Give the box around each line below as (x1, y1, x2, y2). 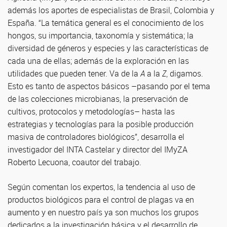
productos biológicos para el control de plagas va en (8, 194, 194, 205)
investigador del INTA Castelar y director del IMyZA (8, 144, 187, 155)
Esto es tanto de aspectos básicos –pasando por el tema (8, 81, 210, 92)
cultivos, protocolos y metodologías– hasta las (8, 106, 175, 117)
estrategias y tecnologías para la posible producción (8, 119, 194, 130)
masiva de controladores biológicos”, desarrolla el (8, 131, 184, 142)
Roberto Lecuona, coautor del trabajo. (8, 157, 141, 168)
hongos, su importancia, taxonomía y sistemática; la (8, 30, 194, 41)
